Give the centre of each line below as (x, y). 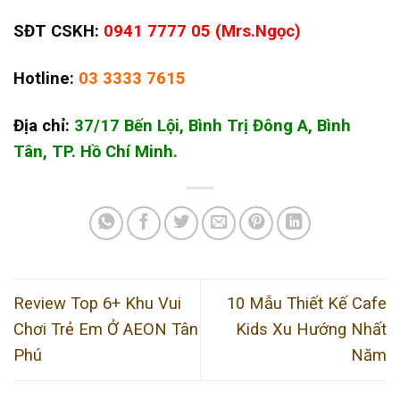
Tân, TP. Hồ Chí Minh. (96, 152)
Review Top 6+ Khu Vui (97, 304)
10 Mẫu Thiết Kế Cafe (307, 304)
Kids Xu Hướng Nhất (311, 330)
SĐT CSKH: (56, 31)
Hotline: (44, 78)
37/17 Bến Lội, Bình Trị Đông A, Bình (212, 126)
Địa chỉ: (44, 126)
